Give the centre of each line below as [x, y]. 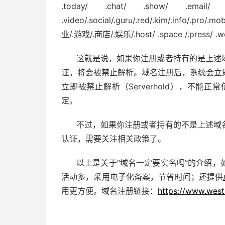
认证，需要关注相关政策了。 [114, 139]
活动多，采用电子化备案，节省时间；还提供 [142, 177]
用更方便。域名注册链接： [109, 191]
